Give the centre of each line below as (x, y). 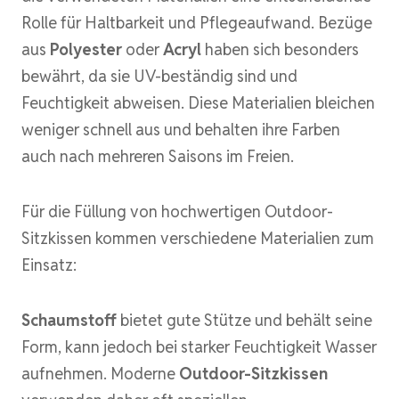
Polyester (86, 49)
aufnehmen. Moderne (100, 373)
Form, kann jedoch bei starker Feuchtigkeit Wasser (199, 346)
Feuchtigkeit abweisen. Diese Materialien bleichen (198, 102)
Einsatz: (49, 265)
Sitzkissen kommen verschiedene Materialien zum (198, 238)
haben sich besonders (280, 49)
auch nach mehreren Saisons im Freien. (158, 156)
